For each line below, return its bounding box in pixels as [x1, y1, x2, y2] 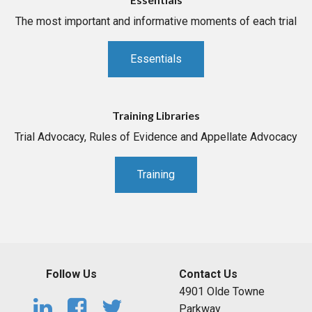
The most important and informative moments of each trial [15, 15, 297, 29]
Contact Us [178, 267, 237, 281]
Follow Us [45, 267, 97, 281]
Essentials [130, 52, 182, 66]
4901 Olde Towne [178, 284, 265, 298]
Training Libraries [112, 108, 200, 122]
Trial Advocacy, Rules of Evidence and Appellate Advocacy [15, 130, 297, 143]
